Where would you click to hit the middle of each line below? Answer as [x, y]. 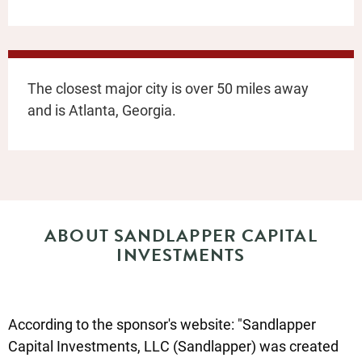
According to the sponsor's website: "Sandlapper [162, 324]
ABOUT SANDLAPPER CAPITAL [181, 235]
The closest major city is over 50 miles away [168, 88]
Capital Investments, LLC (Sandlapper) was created [173, 345]
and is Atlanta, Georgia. [102, 109]
